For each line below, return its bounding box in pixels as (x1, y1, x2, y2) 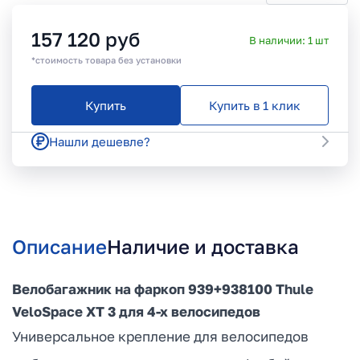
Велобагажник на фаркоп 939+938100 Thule (12, 280, 313, 297)
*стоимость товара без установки (31, 54, 182, 65)
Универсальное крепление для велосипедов (12, 327, 309, 345)
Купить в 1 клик (208, 97, 301, 112)
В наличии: (249, 33, 308, 47)
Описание (12, 234, 107, 258)
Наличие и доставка (107, 234, 299, 258)
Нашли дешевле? (49, 133, 150, 149)
